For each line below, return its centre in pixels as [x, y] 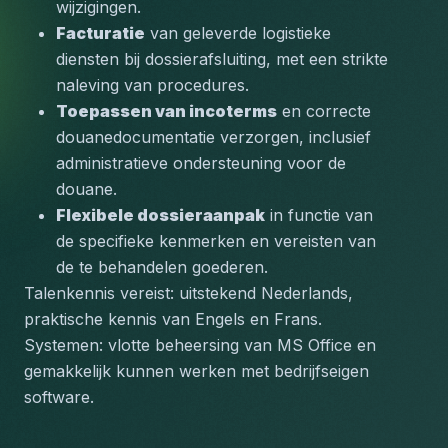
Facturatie [100, 33]
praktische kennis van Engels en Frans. [173, 319]
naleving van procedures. [152, 85]
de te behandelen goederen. [162, 267]
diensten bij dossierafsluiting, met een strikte [222, 59]
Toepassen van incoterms [166, 111]
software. [59, 397]
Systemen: [63, 345]
